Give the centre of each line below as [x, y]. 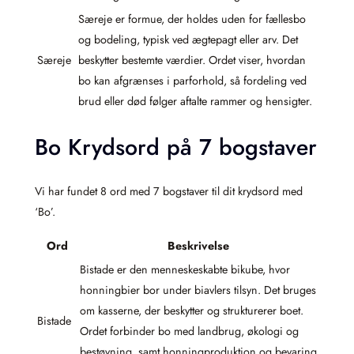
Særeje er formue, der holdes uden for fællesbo [192, 19]
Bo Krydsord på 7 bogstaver [176, 147]
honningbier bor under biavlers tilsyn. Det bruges [198, 290]
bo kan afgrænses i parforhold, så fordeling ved [192, 81]
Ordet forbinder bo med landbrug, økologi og [189, 331]
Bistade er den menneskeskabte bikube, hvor [185, 269]
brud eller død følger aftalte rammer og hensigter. [195, 102]
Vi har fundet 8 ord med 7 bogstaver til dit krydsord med [169, 191]
